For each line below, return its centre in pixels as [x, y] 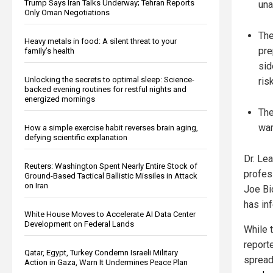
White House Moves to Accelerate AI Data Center [110, 214]
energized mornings [60, 99]
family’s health [49, 51]
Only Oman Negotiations [67, 12]
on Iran [36, 185]
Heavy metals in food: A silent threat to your [101, 41]
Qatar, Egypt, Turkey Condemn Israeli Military [101, 252]
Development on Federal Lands [79, 224]
